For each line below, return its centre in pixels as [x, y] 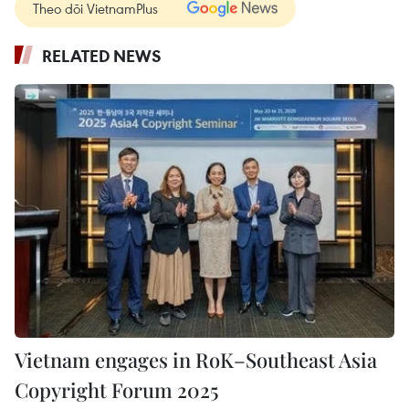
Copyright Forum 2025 [116, 389]
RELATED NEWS [102, 56]
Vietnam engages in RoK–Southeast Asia [196, 359]
